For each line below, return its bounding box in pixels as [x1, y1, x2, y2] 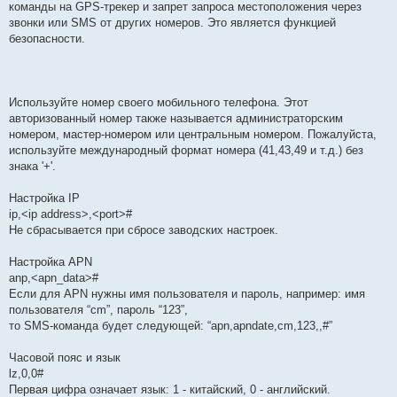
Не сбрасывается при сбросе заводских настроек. [9, 223, 278, 237]
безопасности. [9, 32, 85, 46]
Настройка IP [9, 191, 80, 206]
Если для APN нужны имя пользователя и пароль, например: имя [9, 287, 365, 301]
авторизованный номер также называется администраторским [9, 112, 343, 126]
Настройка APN [9, 255, 92, 269]
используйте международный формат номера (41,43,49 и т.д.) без [9, 144, 363, 158]
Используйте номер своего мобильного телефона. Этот [9, 96, 308, 110]
